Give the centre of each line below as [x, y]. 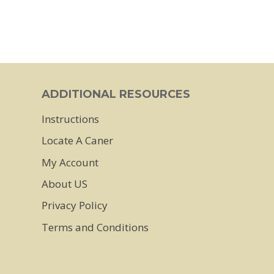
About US [65, 183]
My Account [70, 162]
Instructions [70, 119]
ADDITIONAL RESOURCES [116, 94]
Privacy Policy [75, 206]
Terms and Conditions [95, 227]
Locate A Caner [77, 141]
